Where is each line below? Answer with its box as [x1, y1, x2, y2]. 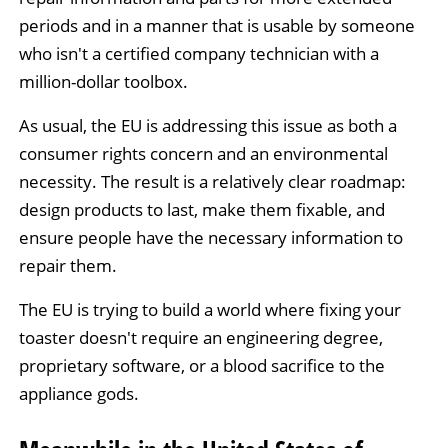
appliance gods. [18, 382, 139, 406]
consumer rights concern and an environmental [18, 142, 388, 166]
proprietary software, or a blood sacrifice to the [18, 354, 385, 378]
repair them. [18, 254, 117, 278]
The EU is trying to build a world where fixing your [18, 298, 401, 322]
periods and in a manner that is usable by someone [18, 14, 415, 38]
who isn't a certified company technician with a [18, 42, 379, 66]
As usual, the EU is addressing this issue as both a [18, 114, 397, 138]
